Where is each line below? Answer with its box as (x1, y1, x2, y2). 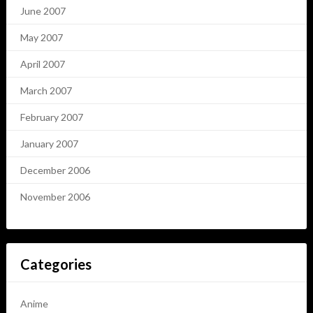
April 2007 (20, 58, 65, 71)
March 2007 (20, 85, 72, 97)
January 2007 (20, 138, 78, 150)
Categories (20, 256, 92, 273)
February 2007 (20, 111, 83, 124)
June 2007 (20, 5, 66, 17)
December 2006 (20, 164, 90, 177)
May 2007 (20, 31, 63, 44)
